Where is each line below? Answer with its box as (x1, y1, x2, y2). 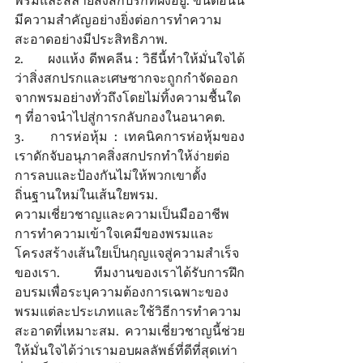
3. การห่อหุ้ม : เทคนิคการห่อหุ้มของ (15, 127, 24, 145)
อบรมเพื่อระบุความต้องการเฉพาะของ (15, 283, 228, 301)
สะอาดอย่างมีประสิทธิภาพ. (15, 30, 171, 48)
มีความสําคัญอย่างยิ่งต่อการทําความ (15, 11, 222, 28)
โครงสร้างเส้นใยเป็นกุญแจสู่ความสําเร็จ (15, 244, 239, 262)
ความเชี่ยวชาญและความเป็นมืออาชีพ (15, 205, 233, 223)
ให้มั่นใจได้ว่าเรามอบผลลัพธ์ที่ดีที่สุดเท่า (15, 341, 237, 359)
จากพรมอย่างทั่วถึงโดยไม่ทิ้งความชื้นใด (15, 88, 241, 106)
